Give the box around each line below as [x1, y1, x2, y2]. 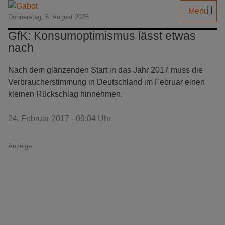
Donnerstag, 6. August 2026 [8, 13, 89, 21]
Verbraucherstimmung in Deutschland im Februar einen [8, 78, 205, 86]
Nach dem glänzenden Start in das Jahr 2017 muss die [8, 66, 203, 74]
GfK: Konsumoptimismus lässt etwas [8, 29, 196, 42]
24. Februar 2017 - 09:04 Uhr [8, 114, 111, 123]
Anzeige [8, 142, 32, 150]
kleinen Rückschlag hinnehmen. [8, 90, 123, 98]
